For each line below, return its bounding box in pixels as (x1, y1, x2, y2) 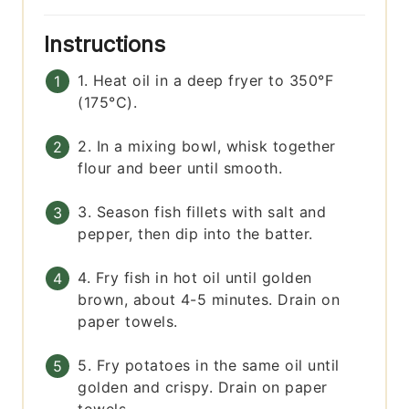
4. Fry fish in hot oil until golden (78, 268, 312, 288)
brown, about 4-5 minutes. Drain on (78, 290, 341, 309)
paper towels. (78, 312, 178, 331)
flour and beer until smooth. (78, 159, 283, 178)
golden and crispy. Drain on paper (78, 378, 328, 397)
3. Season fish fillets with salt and (78, 203, 327, 222)
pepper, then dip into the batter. (78, 225, 313, 244)
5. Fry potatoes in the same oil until (78, 356, 340, 375)
